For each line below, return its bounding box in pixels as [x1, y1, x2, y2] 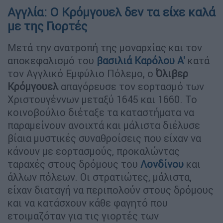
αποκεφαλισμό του [7, 54, 97, 67]
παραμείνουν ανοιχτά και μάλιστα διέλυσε [7, 118, 200, 131]
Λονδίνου [140, 157, 184, 170]
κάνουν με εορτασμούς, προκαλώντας [7, 144, 180, 157]
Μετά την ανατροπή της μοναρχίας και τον [7, 41, 202, 54]
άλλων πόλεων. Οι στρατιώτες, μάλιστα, [7, 170, 192, 183]
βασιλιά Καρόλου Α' [97, 54, 185, 67]
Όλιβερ [156, 67, 188, 80]
